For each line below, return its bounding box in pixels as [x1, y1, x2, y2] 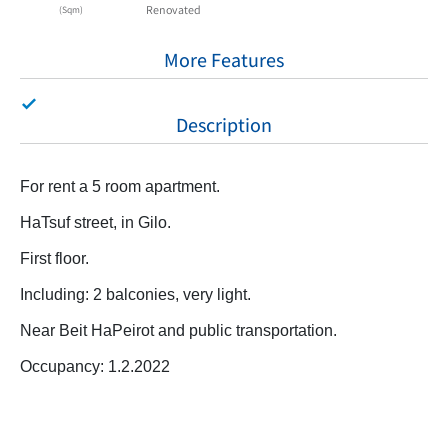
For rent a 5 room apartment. [20, 176, 220, 195]
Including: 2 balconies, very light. [20, 284, 251, 303]
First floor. [20, 248, 89, 267]
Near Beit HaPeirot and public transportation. [20, 320, 337, 339]
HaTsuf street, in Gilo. [20, 212, 171, 231]
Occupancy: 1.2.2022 [20, 356, 170, 375]
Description [176, 111, 272, 138]
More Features [164, 46, 284, 73]
